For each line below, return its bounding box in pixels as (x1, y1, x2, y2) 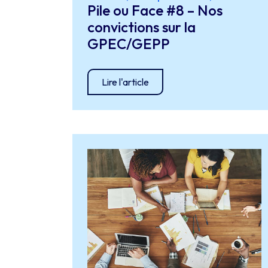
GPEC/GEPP (87, 35, 170, 53)
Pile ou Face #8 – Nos (87, 1, 223, 19)
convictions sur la (87, 18, 196, 36)
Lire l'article (101, 76, 149, 88)
